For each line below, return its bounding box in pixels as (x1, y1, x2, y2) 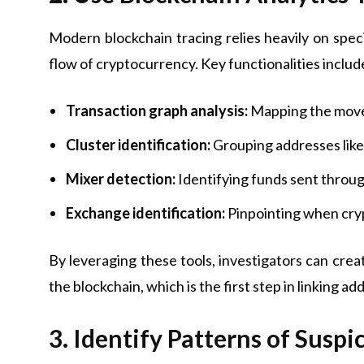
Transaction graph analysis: (66, 102, 248, 119)
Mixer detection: (66, 170, 175, 188)
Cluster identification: (66, 136, 210, 154)
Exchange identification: (66, 204, 225, 222)
